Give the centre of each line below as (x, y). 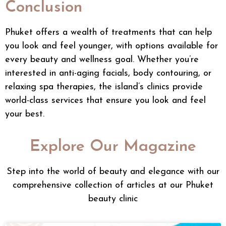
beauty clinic (113, 199)
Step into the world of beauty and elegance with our (113, 172)
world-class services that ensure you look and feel (105, 101)
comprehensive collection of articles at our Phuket (113, 185)
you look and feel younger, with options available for (111, 46)
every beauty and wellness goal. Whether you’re (102, 60)
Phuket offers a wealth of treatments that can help (108, 33)
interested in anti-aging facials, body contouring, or (108, 74)
